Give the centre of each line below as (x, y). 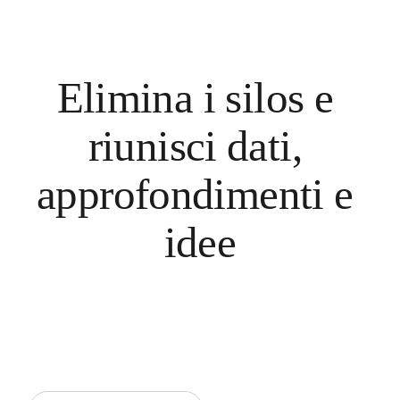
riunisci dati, (195, 146)
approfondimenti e (195, 195)
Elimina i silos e (195, 98)
